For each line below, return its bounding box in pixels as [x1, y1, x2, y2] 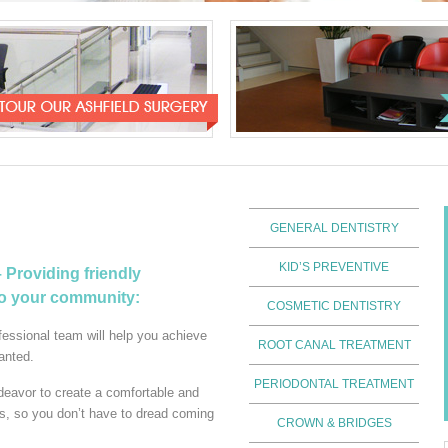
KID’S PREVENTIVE [279, 260, 389, 274]
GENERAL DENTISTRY [269, 221, 399, 235]
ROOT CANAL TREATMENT [257, 338, 411, 352]
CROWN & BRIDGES [276, 416, 392, 430]
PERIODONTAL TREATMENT [254, 377, 414, 391]
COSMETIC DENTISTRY [267, 299, 401, 313]
